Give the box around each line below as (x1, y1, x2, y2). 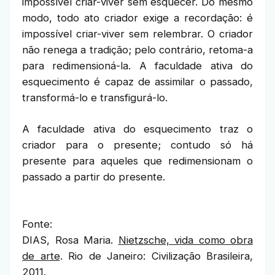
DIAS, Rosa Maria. (22, 234, 118, 246)
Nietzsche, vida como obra (118, 234, 253, 246)
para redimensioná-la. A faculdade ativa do (22, 60, 253, 72)
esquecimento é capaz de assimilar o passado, (22, 76, 253, 88)
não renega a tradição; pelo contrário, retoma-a (22, 44, 253, 56)
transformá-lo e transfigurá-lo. (22, 91, 168, 104)
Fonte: (22, 218, 52, 230)
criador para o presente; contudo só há (22, 139, 253, 151)
